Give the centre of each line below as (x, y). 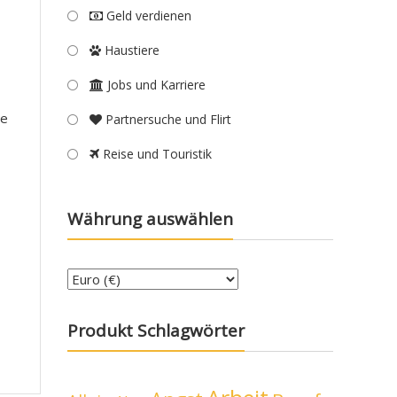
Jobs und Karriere (155, 85)
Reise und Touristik (156, 154)
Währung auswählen (150, 218)
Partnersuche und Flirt (167, 119)
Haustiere (130, 50)
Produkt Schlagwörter (156, 331)
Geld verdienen (147, 16)
